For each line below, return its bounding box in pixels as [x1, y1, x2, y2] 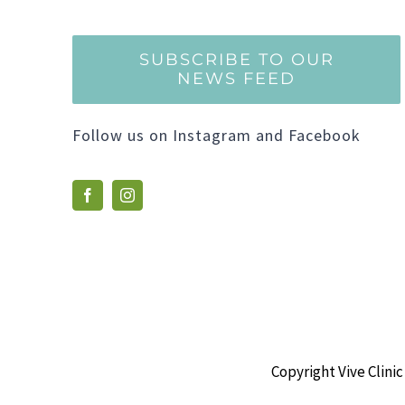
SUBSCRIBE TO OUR [138, 50, 334, 71]
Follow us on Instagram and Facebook [71, 125, 361, 146]
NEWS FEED [177, 69, 297, 89]
